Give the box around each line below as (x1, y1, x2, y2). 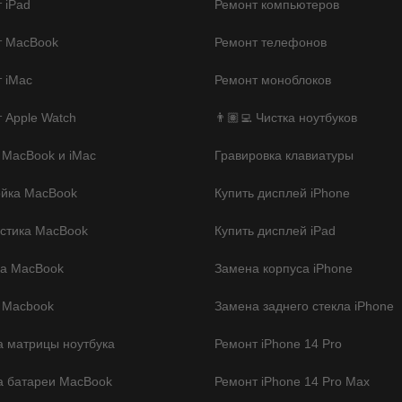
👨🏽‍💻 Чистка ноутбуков (214, 109, 357, 125)
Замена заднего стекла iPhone (214, 298, 394, 313)
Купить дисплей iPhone (214, 185, 350, 200)
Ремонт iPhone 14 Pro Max (214, 373, 370, 389)
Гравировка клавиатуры (214, 147, 354, 162)
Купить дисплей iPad (214, 223, 336, 238)
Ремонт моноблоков (214, 72, 331, 87)
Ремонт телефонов (214, 34, 327, 49)
